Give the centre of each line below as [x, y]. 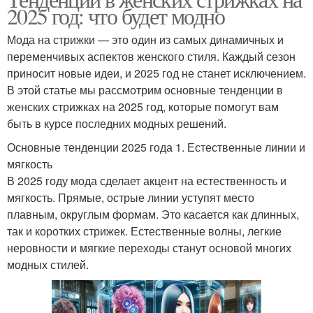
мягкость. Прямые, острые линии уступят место [131, 197]
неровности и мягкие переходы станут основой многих [149, 247]
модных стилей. [48, 264]
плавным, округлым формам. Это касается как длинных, [153, 214]
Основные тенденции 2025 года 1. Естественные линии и [156, 147]
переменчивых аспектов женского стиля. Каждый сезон [151, 56]
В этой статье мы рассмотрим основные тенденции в [145, 89]
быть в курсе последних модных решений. [117, 123]
